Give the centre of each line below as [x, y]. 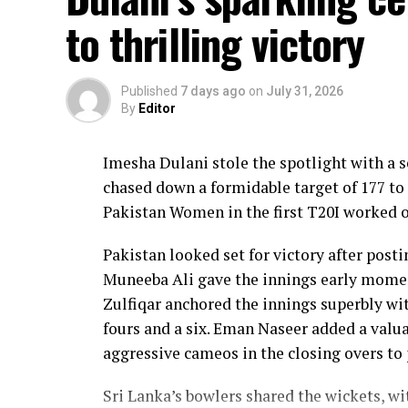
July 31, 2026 [305, 91]
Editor [157, 108]
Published [149, 91]
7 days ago [213, 91]
